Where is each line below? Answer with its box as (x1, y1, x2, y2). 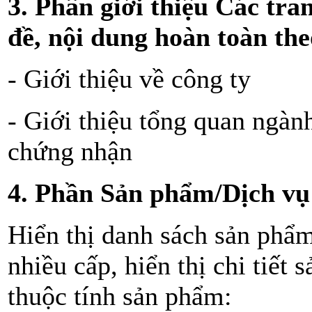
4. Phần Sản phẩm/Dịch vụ (8, 178, 310, 208)
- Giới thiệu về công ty (8, 63, 251, 93)
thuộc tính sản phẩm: (8, 281, 232, 311)
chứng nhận (8, 136, 132, 166)
